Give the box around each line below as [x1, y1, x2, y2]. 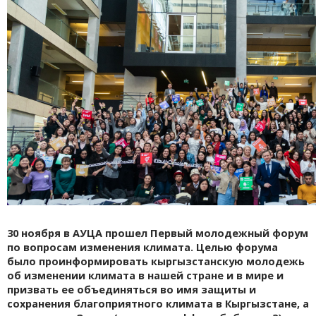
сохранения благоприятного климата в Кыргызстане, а [7, 297, 309, 311]
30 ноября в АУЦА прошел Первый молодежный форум [7, 226, 308, 241]
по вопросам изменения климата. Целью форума [7, 241, 278, 255]
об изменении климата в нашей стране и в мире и [7, 269, 284, 283]
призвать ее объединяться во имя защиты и [7, 283, 256, 297]
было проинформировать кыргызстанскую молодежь [7, 255, 305, 269]
